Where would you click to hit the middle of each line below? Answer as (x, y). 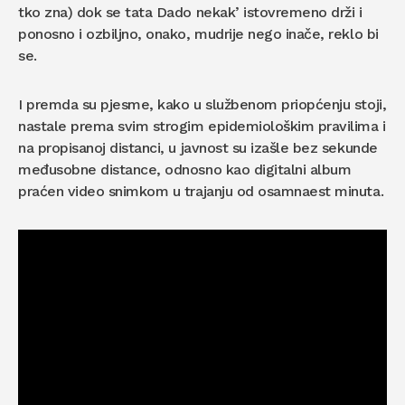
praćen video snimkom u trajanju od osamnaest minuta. (201, 191)
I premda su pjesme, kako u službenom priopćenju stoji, (202, 104)
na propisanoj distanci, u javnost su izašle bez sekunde (198, 148)
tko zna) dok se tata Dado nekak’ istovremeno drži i (190, 12)
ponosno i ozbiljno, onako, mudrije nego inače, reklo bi (198, 34)
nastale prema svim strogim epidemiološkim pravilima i (202, 126)
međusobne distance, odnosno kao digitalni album (185, 170)
